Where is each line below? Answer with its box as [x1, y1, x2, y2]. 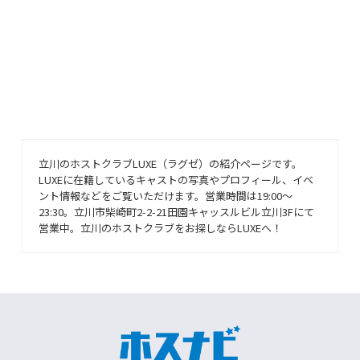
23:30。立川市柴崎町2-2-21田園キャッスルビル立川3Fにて [39, 203, 315, 219]
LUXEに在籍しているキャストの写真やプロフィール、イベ [39, 171, 314, 187]
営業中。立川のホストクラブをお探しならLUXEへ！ [39, 219, 283, 235]
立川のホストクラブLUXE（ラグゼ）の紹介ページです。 [39, 155, 303, 171]
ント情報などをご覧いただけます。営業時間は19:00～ [39, 187, 293, 203]
